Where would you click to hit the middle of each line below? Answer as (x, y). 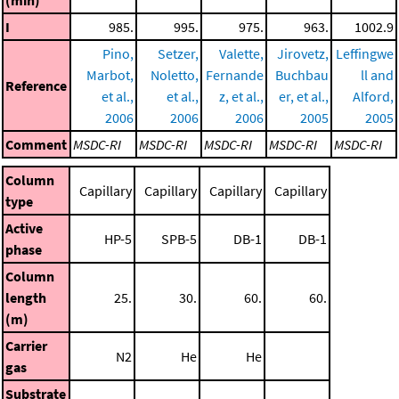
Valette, (241, 53)
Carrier (26, 345)
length (26, 297)
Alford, (373, 96)
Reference (36, 85)
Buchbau (302, 74)
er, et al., (304, 96)
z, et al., (241, 96)
